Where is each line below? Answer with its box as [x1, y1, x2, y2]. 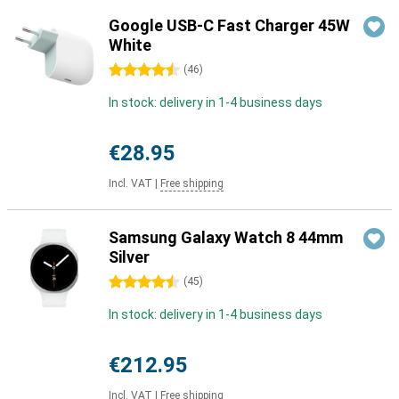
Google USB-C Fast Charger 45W [109, 16, 350, 35]
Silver [109, 248, 150, 266]
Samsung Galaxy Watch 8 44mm [109, 228, 343, 247]
